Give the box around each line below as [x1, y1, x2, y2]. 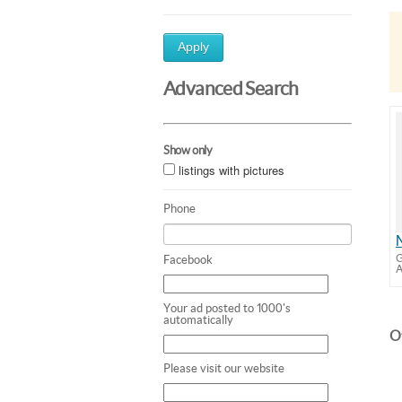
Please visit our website [163, 361, 284, 375]
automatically [163, 312, 233, 327]
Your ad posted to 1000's [163, 301, 291, 315]
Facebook [163, 252, 213, 267]
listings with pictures [179, 161, 284, 179]
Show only [163, 143, 213, 157]
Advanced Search [163, 78, 299, 99]
